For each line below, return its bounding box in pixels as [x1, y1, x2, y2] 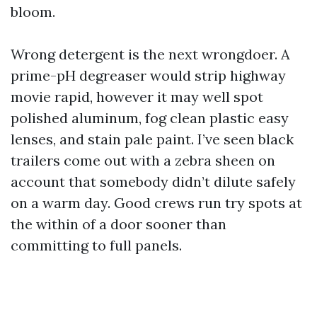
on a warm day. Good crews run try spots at [11, 194, 302, 212]
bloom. [11, 3, 55, 21]
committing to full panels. [11, 236, 182, 255]
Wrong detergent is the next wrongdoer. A [11, 45, 290, 64]
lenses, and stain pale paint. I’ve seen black [11, 130, 294, 149]
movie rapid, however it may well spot [11, 88, 263, 106]
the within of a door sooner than [11, 215, 226, 234]
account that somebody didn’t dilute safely [11, 173, 296, 191]
